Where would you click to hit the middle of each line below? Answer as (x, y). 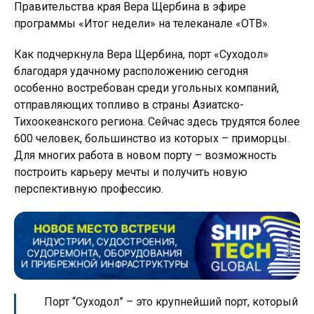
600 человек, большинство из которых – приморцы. (152, 138)
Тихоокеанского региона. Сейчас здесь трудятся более (157, 122)
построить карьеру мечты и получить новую (131, 172)
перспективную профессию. (89, 189)
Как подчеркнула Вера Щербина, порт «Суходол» (141, 54)
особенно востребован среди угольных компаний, (146, 88)
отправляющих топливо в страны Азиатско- (129, 105)
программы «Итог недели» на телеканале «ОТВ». (142, 23)
